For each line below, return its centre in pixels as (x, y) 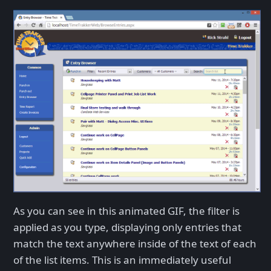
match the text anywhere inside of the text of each (135, 243)
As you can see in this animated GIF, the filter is (126, 211)
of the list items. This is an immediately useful (122, 260)
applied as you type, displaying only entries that (127, 227)
